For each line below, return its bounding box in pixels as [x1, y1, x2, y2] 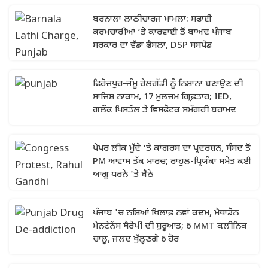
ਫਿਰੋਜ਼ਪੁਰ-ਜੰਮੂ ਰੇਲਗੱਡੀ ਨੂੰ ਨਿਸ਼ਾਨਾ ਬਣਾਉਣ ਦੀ [93, 78, 243, 90]
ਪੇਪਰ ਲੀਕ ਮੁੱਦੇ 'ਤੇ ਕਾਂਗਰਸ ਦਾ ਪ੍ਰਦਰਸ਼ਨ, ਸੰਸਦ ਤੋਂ [93, 143, 251, 154]
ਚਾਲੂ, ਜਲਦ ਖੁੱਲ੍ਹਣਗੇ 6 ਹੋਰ [93, 234, 179, 245]
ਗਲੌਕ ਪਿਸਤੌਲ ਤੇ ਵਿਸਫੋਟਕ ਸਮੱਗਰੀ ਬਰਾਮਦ [93, 105, 236, 116]
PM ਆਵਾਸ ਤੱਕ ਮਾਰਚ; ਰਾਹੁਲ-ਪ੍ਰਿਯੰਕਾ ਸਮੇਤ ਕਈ [93, 156, 251, 167]
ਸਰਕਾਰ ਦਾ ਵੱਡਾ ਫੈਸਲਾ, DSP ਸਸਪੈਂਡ [93, 40, 212, 51]
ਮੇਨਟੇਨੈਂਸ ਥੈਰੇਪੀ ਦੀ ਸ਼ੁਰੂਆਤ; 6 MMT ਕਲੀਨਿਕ [93, 221, 247, 232]
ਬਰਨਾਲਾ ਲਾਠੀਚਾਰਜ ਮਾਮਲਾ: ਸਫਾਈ [93, 14, 212, 25]
